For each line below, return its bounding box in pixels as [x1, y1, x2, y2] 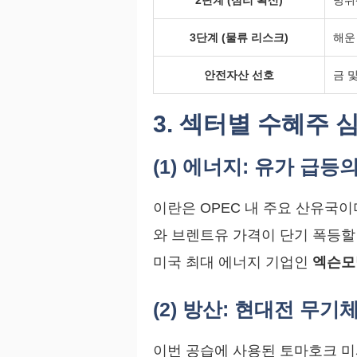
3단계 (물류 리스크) [190, 31, 288, 45]
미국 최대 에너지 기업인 [153, 254, 312, 271]
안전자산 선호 [204, 69, 274, 82]
